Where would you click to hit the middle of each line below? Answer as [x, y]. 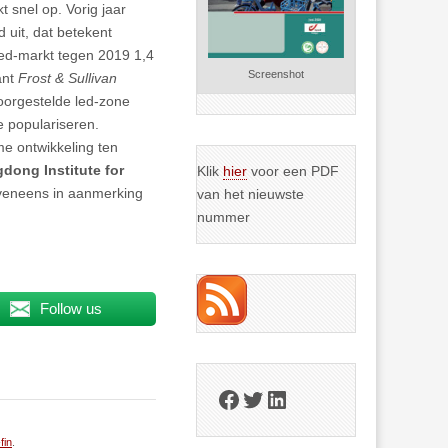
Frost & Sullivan [67, 78]
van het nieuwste [251, 194]
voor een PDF [293, 171]
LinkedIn [309, 398]
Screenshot [276, 74]
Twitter [276, 398]
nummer [224, 217]
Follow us [70, 308]
